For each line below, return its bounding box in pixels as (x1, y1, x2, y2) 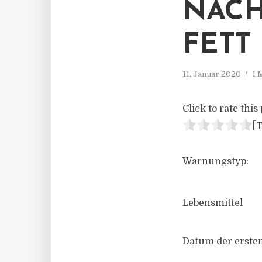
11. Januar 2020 (182, 70, 241, 78)
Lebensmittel (182, 198, 243, 208)
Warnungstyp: (182, 156, 249, 167)
